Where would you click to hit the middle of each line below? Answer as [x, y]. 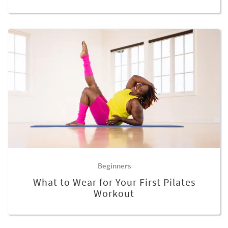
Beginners [114, 165]
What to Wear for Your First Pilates [114, 182]
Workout [114, 193]
